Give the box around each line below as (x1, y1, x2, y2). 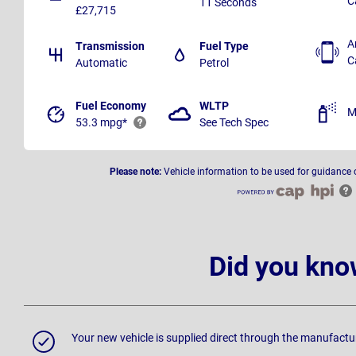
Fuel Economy (75, 99, 146, 113)
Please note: (110, 166, 161, 178)
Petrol (199, 56, 229, 70)
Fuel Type (199, 40, 249, 53)
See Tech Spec (199, 116, 269, 130)
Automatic (75, 56, 127, 70)
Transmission (75, 40, 145, 53)
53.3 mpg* (75, 116, 127, 130)
